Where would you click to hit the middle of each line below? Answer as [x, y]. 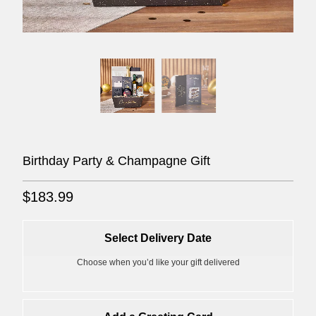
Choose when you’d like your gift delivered [158, 263]
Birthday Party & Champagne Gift [116, 161]
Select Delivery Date [158, 238]
